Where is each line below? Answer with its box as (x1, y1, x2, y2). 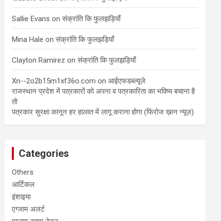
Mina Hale (12, 35, 44, 44)
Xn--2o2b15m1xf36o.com (12, 76, 96, 85)
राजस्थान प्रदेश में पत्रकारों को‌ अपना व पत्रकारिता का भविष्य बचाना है (12, 87, 195, 96)
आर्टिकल (12, 180, 35, 189)
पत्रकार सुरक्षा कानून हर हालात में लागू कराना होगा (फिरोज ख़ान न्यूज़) (12, 108, 194, 116)
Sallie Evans (12, 14, 50, 23)
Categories (19, 147, 70, 159)
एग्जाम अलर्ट (12, 205, 45, 214)
